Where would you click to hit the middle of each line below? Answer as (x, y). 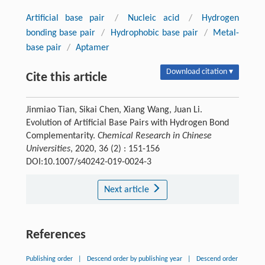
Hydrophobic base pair (154, 33)
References (56, 235)
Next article (127, 190)
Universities (48, 149)
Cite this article (66, 78)
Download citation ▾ (200, 72)
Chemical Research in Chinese (154, 136)
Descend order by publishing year (134, 259)
